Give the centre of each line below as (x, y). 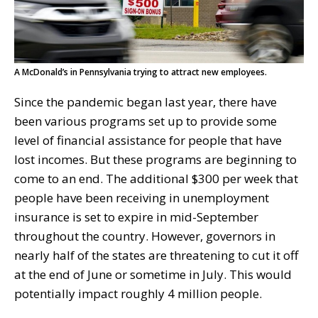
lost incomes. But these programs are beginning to (155, 159)
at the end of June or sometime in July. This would (153, 274)
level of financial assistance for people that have (148, 140)
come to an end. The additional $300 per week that (156, 178)
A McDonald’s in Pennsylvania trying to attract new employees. (141, 72)
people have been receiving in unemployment (142, 197)
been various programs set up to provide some (146, 121)
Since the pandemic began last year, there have (146, 102)
